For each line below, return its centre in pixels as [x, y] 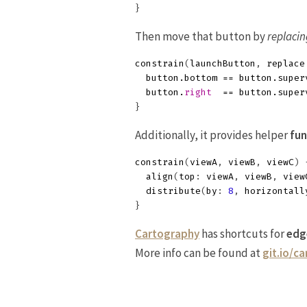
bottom [201, 78]
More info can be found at [199, 253]
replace [286, 63]
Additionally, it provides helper [212, 135]
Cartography [167, 234]
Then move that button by [201, 36]
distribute [173, 191]
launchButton [223, 63]
